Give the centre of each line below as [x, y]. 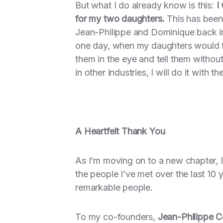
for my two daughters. [120, 19]
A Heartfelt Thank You [120, 131]
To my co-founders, [116, 217]
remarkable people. [114, 187]
